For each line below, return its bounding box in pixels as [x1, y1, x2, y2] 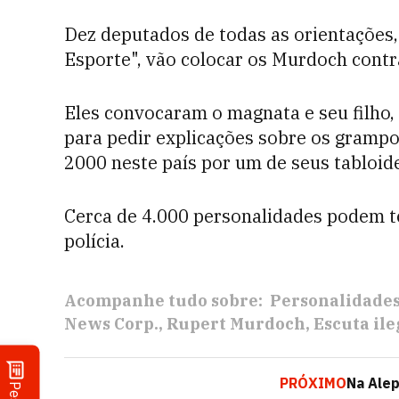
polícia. [64, 229, 125, 253]
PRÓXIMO [280, 374, 346, 392]
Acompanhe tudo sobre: [64, 290, 263, 311]
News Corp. [64, 313, 159, 334]
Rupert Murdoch [167, 313, 305, 334]
